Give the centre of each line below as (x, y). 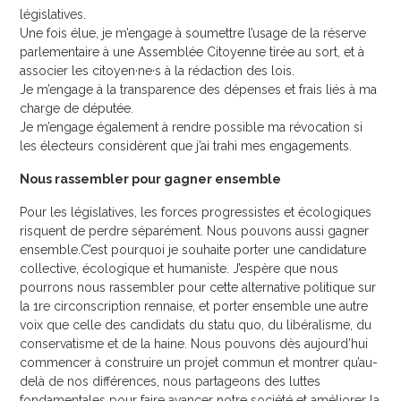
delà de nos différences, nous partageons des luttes (171, 382)
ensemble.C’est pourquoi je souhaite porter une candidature (193, 250)
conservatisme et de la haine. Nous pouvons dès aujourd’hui (194, 344)
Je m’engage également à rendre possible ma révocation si (192, 128)
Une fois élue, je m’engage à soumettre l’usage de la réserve (193, 34)
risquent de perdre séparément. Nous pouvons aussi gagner (195, 231)
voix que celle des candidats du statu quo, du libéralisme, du (196, 325)
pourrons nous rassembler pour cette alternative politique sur (198, 288)
